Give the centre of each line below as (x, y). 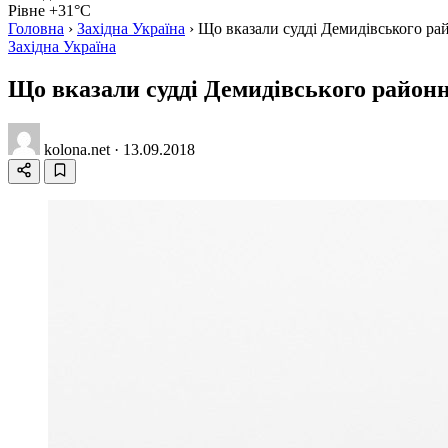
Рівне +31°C (49, 10)
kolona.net (77, 149)
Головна (36, 28)
